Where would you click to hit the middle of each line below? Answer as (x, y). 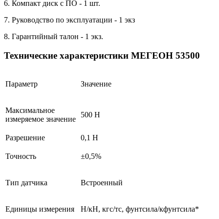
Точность (21, 156)
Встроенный (102, 182)
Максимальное (30, 110)
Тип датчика (26, 182)
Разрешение (25, 137)
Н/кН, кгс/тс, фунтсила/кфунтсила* (140, 209)
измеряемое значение (41, 119)
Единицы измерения (40, 209)
